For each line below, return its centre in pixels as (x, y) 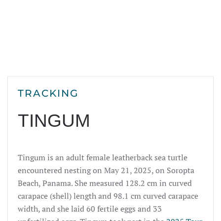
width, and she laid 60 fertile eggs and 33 (90, 208)
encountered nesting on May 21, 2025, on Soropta (106, 170)
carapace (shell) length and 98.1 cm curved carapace (108, 196)
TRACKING (48, 93)
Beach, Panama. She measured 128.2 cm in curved (105, 183)
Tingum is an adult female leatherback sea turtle (103, 157)
